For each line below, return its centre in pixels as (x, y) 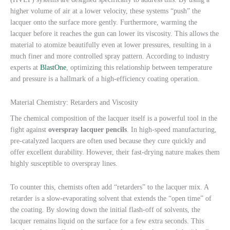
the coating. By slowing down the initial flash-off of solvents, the (105, 210)
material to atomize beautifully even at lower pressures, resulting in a (111, 45)
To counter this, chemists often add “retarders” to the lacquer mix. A (109, 187)
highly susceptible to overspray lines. (64, 164)
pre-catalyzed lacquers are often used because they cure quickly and (108, 141)
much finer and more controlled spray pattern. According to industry (110, 56)
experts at (25, 67)
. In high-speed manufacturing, (172, 130)
